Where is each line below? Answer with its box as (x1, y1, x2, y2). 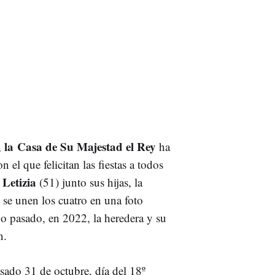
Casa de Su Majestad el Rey (17, 137, 156, 155)
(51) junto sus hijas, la (36, 174, 142, 190)
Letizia (2, 173, 36, 190)
